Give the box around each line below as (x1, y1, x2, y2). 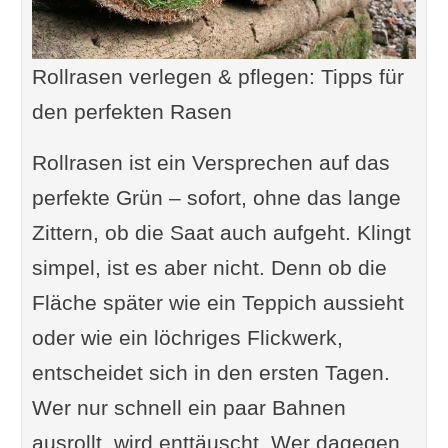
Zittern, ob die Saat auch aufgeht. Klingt (31, 220, 411, 244)
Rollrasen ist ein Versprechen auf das (31, 150, 390, 174)
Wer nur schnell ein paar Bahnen (31, 395, 346, 419)
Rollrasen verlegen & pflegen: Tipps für (31, 64, 404, 88)
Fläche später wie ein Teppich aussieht (31, 290, 404, 314)
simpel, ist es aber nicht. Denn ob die (31, 255, 387, 279)
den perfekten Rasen (31, 99, 232, 123)
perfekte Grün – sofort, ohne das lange (31, 185, 401, 209)
